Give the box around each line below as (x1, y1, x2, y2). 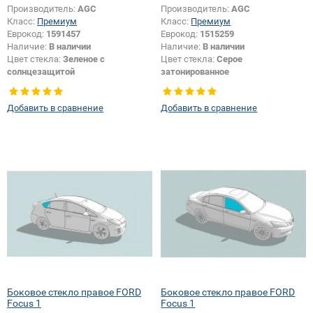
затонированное (161, 66, 230, 78)
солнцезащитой (7, 66, 75, 78)
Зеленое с (63, 54, 105, 65)
